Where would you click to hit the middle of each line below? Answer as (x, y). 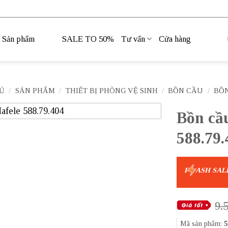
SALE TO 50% (88, 39)
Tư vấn (133, 39)
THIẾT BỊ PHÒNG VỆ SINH (111, 91)
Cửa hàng (175, 39)
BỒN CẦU (186, 91)
